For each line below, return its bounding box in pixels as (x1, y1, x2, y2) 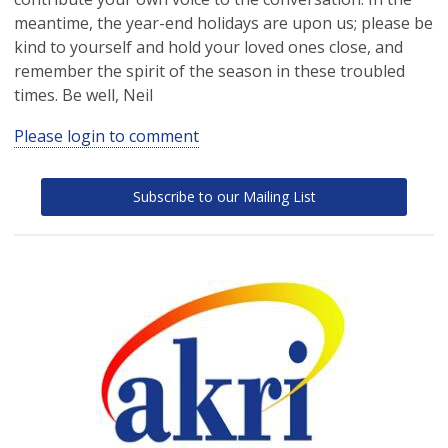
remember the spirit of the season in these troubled (14, 60, 405, 82)
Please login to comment (14, 125, 199, 147)
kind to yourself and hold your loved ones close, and (14, 36, 403, 58)
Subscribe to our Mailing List (132, 187, 316, 206)
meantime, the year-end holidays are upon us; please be (14, 12, 433, 34)
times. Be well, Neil (14, 84, 153, 106)
